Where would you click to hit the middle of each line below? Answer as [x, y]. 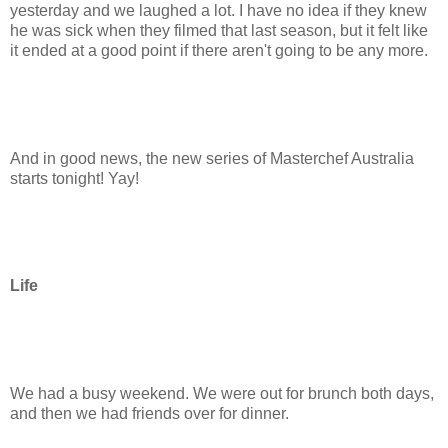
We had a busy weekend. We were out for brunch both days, [222, 393]
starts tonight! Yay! [74, 178]
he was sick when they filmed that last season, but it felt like [219, 31]
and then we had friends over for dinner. [149, 413]
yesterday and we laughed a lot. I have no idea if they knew [218, 11]
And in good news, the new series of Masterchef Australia [212, 158]
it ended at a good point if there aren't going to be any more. [219, 51]
